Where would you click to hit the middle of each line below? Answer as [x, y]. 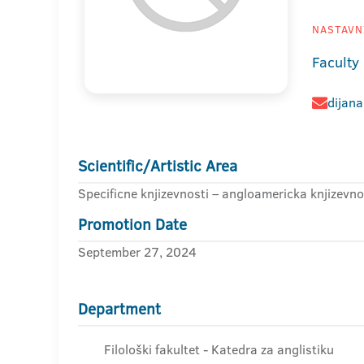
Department [119, 309]
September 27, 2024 [137, 252]
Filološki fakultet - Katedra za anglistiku [219, 349]
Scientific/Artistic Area [158, 166]
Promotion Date [132, 225]
